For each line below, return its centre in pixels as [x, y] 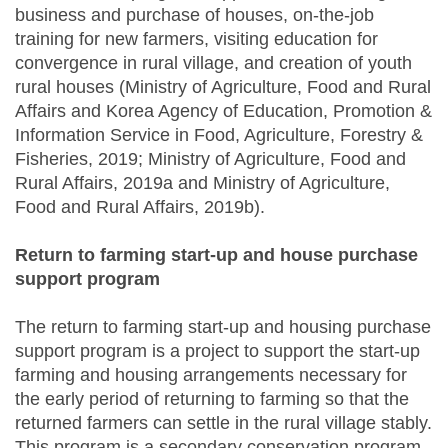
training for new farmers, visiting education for [196, 39]
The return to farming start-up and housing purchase [223, 327]
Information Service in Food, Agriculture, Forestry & [219, 135]
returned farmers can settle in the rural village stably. [223, 423]
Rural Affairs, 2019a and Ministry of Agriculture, [202, 183]
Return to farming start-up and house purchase [216, 255]
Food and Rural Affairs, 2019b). [140, 207]
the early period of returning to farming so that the [212, 399]
